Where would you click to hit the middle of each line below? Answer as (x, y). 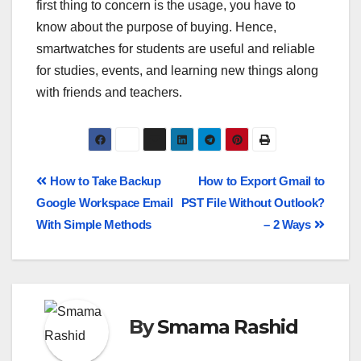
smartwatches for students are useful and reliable (176, 49)
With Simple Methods (94, 225)
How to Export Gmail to (261, 181)
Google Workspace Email (105, 203)
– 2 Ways (289, 225)
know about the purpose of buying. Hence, (156, 27)
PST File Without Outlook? (253, 203)
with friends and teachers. (109, 93)
